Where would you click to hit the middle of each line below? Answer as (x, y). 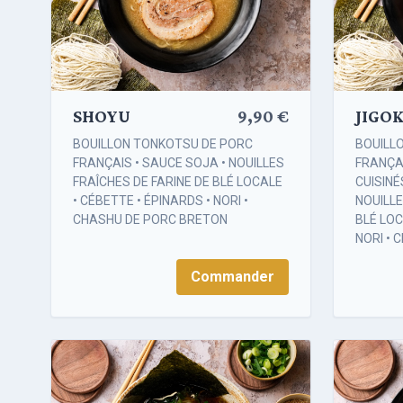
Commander (233, 277)
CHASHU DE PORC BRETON (150, 220)
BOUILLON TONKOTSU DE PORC (163, 144)
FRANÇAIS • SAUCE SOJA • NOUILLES (179, 163)
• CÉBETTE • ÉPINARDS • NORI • (161, 201)
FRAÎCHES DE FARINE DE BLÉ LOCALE (178, 182)
